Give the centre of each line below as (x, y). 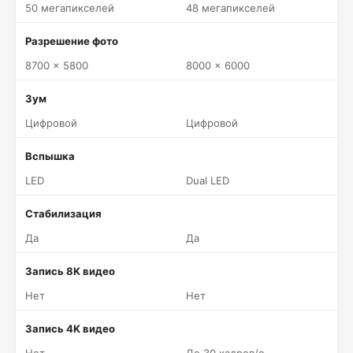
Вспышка (50, 156)
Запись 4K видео (70, 329)
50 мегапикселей (70, 8)
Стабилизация (63, 214)
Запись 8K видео (70, 271)
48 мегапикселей (230, 8)
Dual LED (208, 180)
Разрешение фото (72, 41)
